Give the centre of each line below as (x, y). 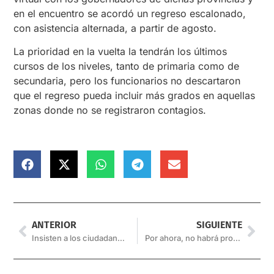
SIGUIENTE (219, 225)
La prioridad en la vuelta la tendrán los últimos (120, 51)
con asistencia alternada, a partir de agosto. (115, 28)
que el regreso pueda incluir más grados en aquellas (135, 95)
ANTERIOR (54, 225)
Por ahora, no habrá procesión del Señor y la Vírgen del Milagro (236, 238)
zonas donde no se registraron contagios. (110, 110)
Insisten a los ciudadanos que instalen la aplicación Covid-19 (121, 238)
